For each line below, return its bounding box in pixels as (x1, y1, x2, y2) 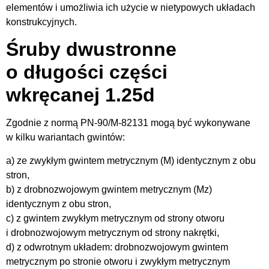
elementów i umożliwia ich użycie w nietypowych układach (6, 2, 255, 13)
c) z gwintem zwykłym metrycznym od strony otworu (6, 213, 225, 223)
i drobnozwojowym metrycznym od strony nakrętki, (6, 227, 219, 238)
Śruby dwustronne (6, 38, 177, 61)
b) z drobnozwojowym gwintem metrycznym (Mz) (6, 184, 212, 195)
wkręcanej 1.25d (6, 84, 155, 106)
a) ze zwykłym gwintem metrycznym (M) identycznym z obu (6, 155, 256, 166)
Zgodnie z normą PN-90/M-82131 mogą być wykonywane (6, 118, 250, 128)
